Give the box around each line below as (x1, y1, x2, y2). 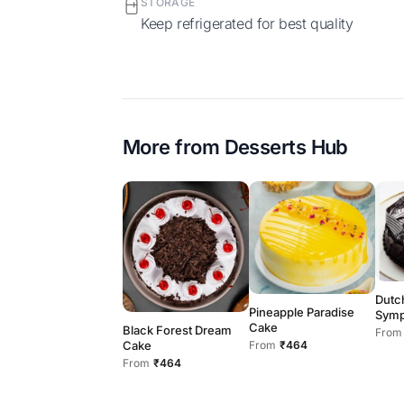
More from (123, 134, 225, 159)
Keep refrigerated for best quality (148, 14, 353, 32)
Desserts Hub (224, 134, 348, 159)
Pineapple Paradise (249, 304, 354, 319)
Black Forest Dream (123, 322, 232, 337)
